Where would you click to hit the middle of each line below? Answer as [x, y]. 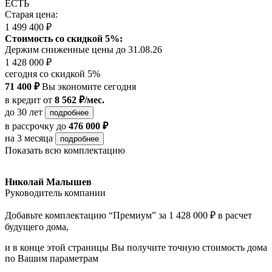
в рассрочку [29, 126]
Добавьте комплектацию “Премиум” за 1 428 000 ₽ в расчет [128, 215]
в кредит [23, 100]
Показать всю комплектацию [65, 150]
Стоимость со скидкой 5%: [64, 38]
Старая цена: [31, 14]
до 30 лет [25, 112]
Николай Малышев [48, 182]
